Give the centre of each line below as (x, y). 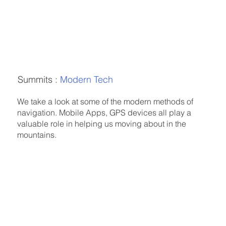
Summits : (39, 80)
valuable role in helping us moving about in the (102, 124)
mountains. (38, 135)
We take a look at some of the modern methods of (105, 102)
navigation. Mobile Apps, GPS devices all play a (104, 113)
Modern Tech (86, 80)
